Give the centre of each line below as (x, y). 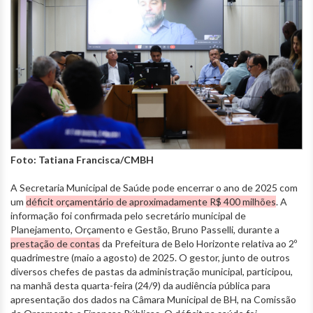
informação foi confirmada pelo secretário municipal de (128, 215)
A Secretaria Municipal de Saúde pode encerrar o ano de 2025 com (154, 187)
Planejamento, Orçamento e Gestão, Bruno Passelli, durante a (145, 229)
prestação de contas (55, 243)
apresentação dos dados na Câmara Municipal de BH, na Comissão (153, 299)
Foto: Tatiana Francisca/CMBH (82, 159)
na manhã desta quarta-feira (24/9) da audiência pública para (140, 285)
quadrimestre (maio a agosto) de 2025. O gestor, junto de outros (150, 257)
